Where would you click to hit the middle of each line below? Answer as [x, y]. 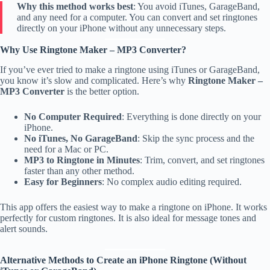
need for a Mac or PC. [66, 149]
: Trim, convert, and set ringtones [202, 160]
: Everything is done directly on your [191, 116]
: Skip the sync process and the [196, 138]
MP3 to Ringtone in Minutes [82, 160]
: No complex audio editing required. [172, 181]
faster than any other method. [79, 171]
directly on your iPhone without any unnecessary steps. [121, 28]
